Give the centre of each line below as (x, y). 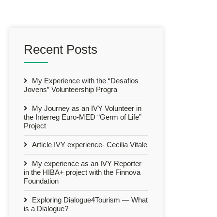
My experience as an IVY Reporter (86, 163)
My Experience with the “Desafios (84, 80)
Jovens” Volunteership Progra (70, 89)
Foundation (41, 181)
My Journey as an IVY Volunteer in (86, 108)
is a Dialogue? (46, 208)
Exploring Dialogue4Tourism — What (89, 200)
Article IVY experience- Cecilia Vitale (89, 144)
